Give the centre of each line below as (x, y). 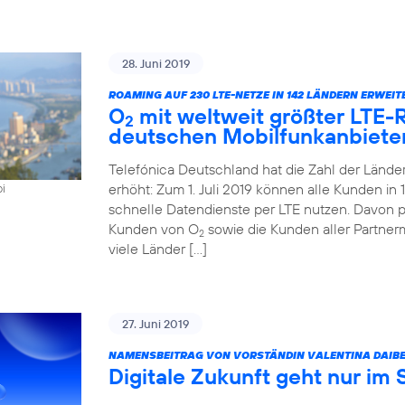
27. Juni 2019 (155, 324)
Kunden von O (154, 229)
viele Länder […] (158, 249)
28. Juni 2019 (156, 64)
